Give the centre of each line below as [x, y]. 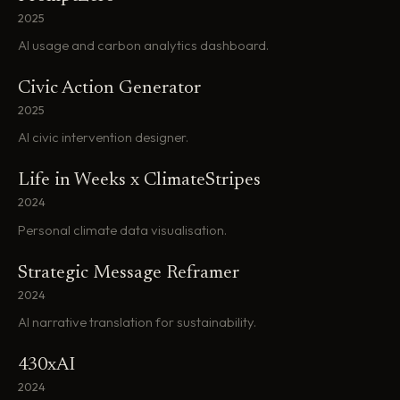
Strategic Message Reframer [129, 273]
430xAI [46, 366]
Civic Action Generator [109, 89]
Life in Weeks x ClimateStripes [139, 181]
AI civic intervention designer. [103, 137]
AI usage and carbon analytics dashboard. [143, 45]
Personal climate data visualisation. [122, 229]
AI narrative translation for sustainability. [137, 322]
